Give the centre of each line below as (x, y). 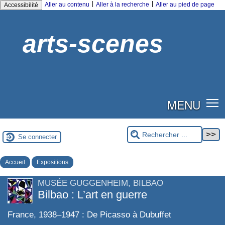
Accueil (15, 162)
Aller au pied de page (185, 5)
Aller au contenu (67, 5)
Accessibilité (21, 5)
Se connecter (37, 137)
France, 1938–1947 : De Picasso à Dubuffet (89, 214)
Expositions (52, 162)
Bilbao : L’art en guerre (92, 194)
